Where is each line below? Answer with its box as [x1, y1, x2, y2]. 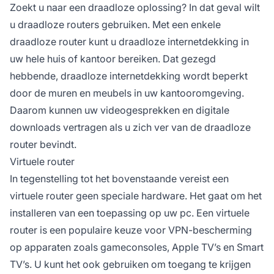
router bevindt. [10, 138, 76, 151]
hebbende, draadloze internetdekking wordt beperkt [10, 70, 248, 83]
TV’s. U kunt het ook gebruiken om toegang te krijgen [10, 258, 251, 271]
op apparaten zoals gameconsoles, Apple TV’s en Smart [10, 241, 264, 254]
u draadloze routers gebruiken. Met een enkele [10, 18, 221, 31]
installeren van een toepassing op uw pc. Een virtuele [10, 207, 250, 220]
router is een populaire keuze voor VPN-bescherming [10, 224, 252, 237]
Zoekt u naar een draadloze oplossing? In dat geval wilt [10, 1, 260, 14]
